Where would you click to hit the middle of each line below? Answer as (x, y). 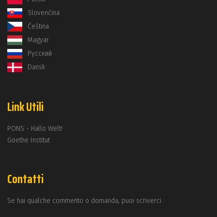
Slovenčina (43, 13)
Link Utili (25, 107)
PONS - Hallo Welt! (35, 129)
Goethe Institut (29, 140)
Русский (39, 54)
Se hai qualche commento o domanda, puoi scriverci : (86, 201)
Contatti (25, 179)
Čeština (38, 26)
